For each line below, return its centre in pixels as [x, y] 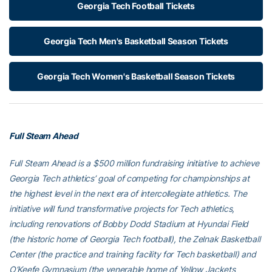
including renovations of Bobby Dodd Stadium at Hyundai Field [129, 224]
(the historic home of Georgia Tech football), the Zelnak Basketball [135, 239]
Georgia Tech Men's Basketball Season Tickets [136, 41]
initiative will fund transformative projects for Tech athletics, [122, 209]
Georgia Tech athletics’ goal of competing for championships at [129, 178]
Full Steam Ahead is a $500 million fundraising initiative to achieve [134, 163]
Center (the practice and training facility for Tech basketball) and [133, 254]
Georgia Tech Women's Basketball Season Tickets [136, 76]
